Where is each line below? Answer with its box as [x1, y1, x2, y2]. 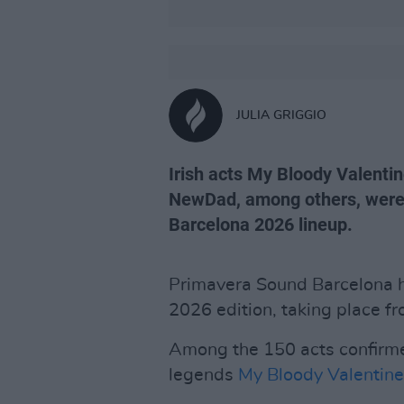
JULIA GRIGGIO [236, 108, 326, 122]
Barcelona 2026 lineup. [169, 214, 353, 235]
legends [169, 366, 238, 384]
